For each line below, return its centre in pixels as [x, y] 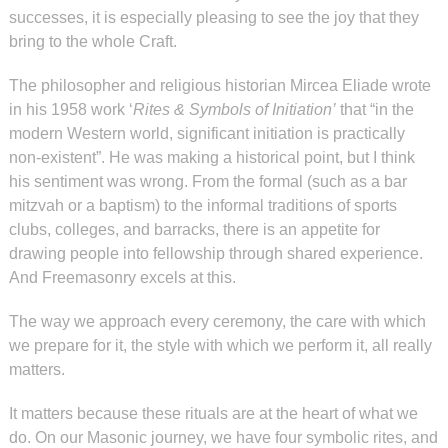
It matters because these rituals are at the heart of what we [213, 413]
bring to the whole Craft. [92, 41]
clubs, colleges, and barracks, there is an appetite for [194, 229]
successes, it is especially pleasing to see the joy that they [213, 17]
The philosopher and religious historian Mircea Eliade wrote [219, 85]
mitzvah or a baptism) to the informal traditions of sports [202, 205]
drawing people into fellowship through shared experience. [215, 253]
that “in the [374, 109]
